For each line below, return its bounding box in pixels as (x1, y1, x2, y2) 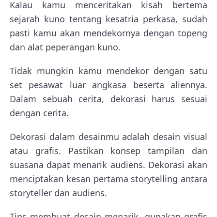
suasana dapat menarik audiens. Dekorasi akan (10, 159, 207, 171)
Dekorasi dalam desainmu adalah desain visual (10, 131, 207, 143)
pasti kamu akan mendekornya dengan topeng (10, 27, 207, 39)
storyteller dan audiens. (10, 187, 107, 199)
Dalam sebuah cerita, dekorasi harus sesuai (10, 93, 207, 105)
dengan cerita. (10, 107, 69, 119)
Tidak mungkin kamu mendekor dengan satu (10, 65, 207, 77)
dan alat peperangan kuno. (10, 41, 121, 53)
